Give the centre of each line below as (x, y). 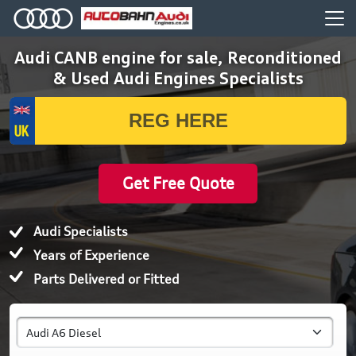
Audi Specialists (81, 231)
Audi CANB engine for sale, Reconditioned (178, 60)
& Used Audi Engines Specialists (178, 80)
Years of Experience (91, 255)
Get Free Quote (178, 183)
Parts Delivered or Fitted (106, 279)
